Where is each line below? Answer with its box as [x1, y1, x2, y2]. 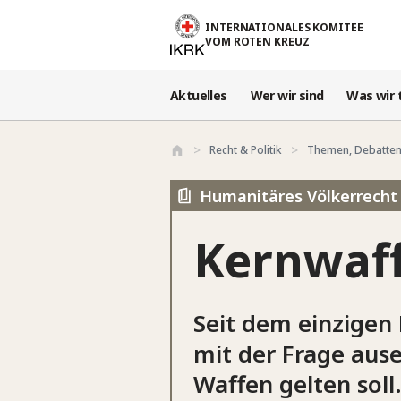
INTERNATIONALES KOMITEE [205, 19, 363, 35]
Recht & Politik [209, 141, 282, 158]
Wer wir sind [250, 86, 324, 104]
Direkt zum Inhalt [10, 7, 112, 24]
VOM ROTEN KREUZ [205, 33, 310, 49]
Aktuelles [170, 86, 227, 104]
